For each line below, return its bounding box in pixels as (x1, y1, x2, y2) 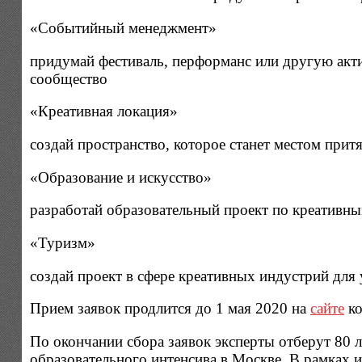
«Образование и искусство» (29, 168, 212, 186)
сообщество (29, 69, 107, 87)
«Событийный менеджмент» (29, 19, 217, 37)
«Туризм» (29, 234, 95, 251)
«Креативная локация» (29, 103, 178, 120)
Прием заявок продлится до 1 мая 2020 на (29, 300, 310, 318)
